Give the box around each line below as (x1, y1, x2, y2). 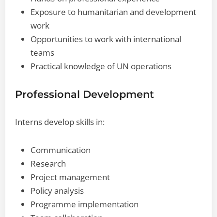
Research (31, 157, 66, 169)
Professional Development (15, 88, 155, 100)
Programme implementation (31, 198, 139, 210)
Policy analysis (31, 185, 84, 196)
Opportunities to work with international (31, 33, 182, 45)
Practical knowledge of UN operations (31, 60, 172, 72)
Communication (31, 144, 91, 155)
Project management (31, 171, 110, 183)
